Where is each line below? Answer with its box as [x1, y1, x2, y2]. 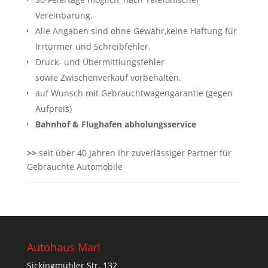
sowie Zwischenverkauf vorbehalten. [35, 71, 181, 83]
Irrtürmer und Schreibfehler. [35, 40, 151, 52]
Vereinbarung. [35, 9, 93, 21]
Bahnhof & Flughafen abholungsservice [35, 118, 196, 130]
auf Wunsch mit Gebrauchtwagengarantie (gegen [35, 87, 233, 99]
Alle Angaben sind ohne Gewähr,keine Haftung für [35, 25, 237, 36]
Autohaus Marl [26, 239, 100, 254]
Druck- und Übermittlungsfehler [35, 56, 165, 68]
